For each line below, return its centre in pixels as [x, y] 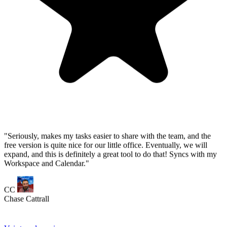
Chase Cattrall [27, 51]
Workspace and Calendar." [47, 15]
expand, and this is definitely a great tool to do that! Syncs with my [110, 6]
